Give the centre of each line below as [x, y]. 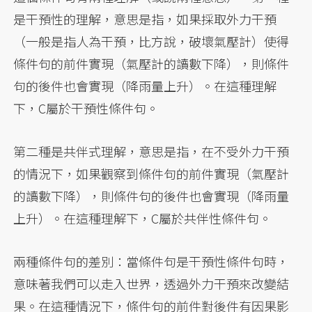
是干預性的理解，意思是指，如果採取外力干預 [145, 18]
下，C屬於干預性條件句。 [86, 108]
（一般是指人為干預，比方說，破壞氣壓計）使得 [151, 41]
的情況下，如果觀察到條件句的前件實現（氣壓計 [151, 173]
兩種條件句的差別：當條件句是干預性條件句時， [151, 261]
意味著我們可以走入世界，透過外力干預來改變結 [151, 283]
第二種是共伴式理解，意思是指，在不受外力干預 [151, 151]
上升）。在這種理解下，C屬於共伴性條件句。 [143, 218]
